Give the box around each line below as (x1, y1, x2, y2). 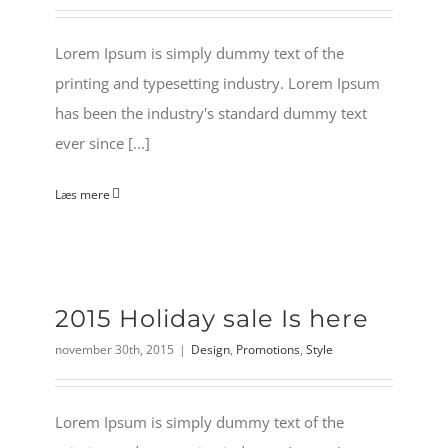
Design (191, 340, 230, 358)
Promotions (236, 340, 300, 358)
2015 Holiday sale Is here (55, 303, 369, 333)
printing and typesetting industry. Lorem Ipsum (55, 72, 380, 93)
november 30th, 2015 (55, 340, 174, 358)
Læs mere (55, 185, 110, 203)
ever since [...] (55, 132, 150, 153)
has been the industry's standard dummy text (55, 102, 367, 123)
